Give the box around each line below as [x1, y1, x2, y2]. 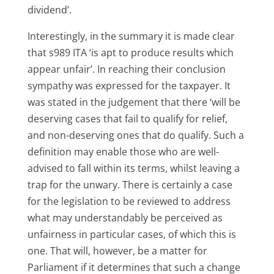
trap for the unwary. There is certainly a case [27, 177, 232, 191]
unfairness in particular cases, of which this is [27, 227, 236, 241]
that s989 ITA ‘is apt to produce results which [27, 45, 234, 59]
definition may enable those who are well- [27, 144, 219, 158]
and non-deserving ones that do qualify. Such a [27, 128, 244, 142]
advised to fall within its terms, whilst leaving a [27, 161, 240, 175]
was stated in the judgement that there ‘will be [27, 95, 240, 109]
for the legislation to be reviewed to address [27, 194, 231, 208]
